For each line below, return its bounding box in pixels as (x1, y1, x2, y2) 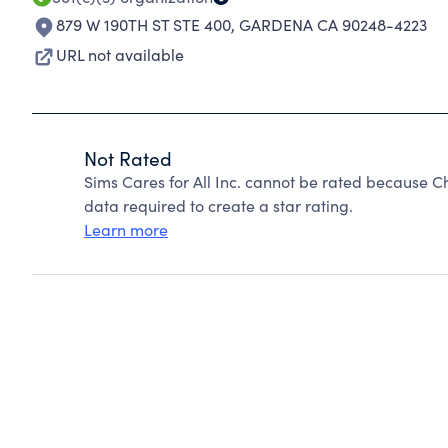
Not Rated (84, 145, 172, 171)
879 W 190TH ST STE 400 (56, 14, 231, 35)
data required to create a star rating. (84, 195, 353, 216)
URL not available (56, 44, 184, 65)
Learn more (84, 219, 168, 240)
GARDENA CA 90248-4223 (239, 14, 427, 35)
